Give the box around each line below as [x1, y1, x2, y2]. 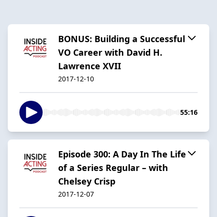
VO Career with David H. [58, 46, 162, 58]
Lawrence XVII [58, 60, 121, 72]
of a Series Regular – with [58, 161, 168, 173]
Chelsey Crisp [58, 175, 115, 187]
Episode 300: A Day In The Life [58, 148, 186, 160]
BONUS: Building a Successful [58, 32, 185, 45]
